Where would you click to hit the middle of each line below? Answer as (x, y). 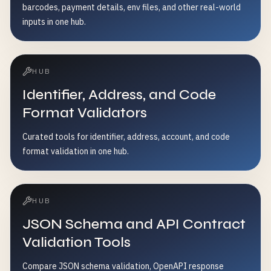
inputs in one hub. (54, 22)
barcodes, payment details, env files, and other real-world (132, 7)
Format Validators (85, 113)
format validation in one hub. (76, 151)
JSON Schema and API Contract (134, 224)
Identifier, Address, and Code (119, 95)
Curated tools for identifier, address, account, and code (126, 137)
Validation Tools (77, 242)
